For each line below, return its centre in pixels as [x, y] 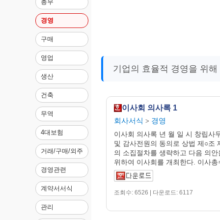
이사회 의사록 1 [150, 108]
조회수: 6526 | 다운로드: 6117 [153, 192]
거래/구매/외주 [62, 151]
